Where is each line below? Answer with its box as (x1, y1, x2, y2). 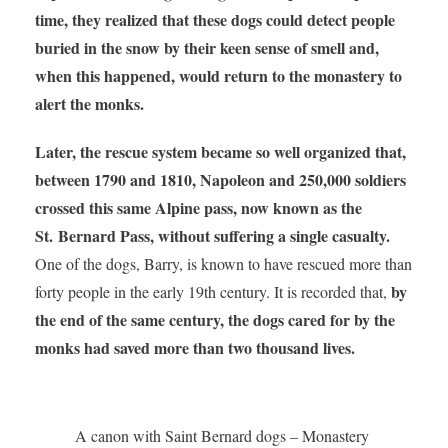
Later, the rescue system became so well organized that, (34, 140, 406, 164)
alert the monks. (34, 92, 144, 116)
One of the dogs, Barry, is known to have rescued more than (34, 253, 412, 275)
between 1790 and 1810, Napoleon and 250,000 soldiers (34, 168, 406, 192)
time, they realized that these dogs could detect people (34, 8, 395, 32)
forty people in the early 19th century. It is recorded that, (34, 281, 391, 303)
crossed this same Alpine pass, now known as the (34, 196, 362, 220)
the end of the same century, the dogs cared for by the (34, 308, 395, 332)
